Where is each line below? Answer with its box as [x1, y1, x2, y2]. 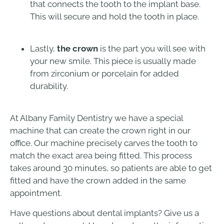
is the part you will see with [98, 43, 205, 53]
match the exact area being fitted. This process [10, 150, 192, 161]
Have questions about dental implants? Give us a [10, 207, 199, 218]
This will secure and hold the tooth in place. [30, 11, 199, 21]
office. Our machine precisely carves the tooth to [10, 138, 197, 148]
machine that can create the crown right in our [10, 125, 190, 136]
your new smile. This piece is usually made [30, 55, 196, 66]
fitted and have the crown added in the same [10, 175, 186, 186]
